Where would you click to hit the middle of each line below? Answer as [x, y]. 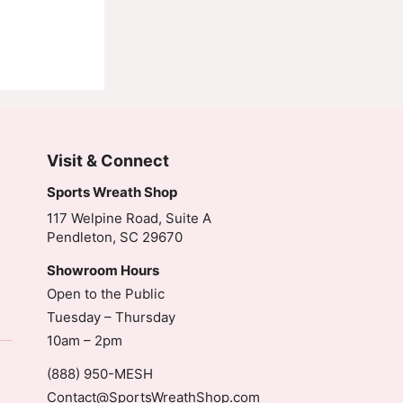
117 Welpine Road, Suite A [130, 218]
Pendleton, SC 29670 [115, 237]
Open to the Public [106, 293]
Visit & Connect [108, 160]
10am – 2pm [85, 340]
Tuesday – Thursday [112, 317]
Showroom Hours [103, 270]
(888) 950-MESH [100, 373]
